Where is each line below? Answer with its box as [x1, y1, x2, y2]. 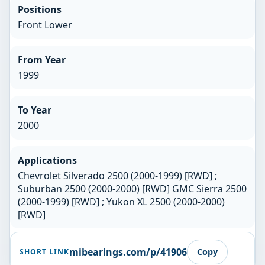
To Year [17, 103, 51, 117]
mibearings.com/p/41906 [69, 245, 187, 258]
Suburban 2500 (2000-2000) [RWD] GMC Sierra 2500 [17, 182, 247, 195]
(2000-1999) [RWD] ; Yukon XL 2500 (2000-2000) [17, 195, 225, 208]
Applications [17, 153, 77, 167]
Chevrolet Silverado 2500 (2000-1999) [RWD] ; [17, 169, 217, 182]
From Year [17, 53, 66, 67]
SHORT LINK [20, 247, 69, 257]
